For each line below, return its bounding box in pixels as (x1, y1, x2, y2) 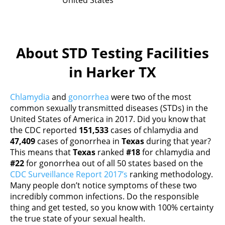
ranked (95, 147, 126, 158)
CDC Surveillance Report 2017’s (10, 169, 128, 180)
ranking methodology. (128, 169, 213, 180)
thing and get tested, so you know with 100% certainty (10, 202, 213, 213)
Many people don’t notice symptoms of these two (10, 180, 197, 191)
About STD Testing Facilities (16, 43, 209, 62)
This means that (10, 147, 73, 158)
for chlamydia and (140, 147, 210, 158)
